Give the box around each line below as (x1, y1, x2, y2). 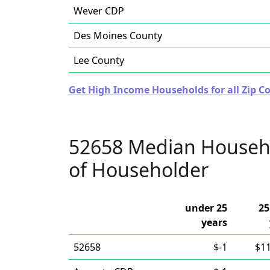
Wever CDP (74, 4, 124, 17)
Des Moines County (74, 29, 162, 42)
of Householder (69, 157, 209, 183)
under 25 (185, 201, 227, 215)
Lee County (74, 54, 124, 67)
